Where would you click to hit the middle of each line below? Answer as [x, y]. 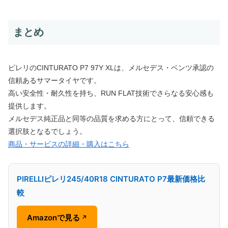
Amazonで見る [53, 218]
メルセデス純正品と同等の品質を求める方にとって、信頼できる [111, 118]
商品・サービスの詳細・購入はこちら [69, 144]
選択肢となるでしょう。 [47, 131]
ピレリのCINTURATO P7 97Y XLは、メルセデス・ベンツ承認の [111, 67]
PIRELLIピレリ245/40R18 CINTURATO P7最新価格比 [111, 179]
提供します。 [30, 106]
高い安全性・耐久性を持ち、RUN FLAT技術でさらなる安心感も [111, 93]
